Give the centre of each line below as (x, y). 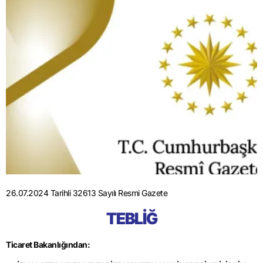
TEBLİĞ (131, 218)
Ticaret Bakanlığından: (48, 244)
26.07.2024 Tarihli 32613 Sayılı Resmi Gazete (87, 193)
